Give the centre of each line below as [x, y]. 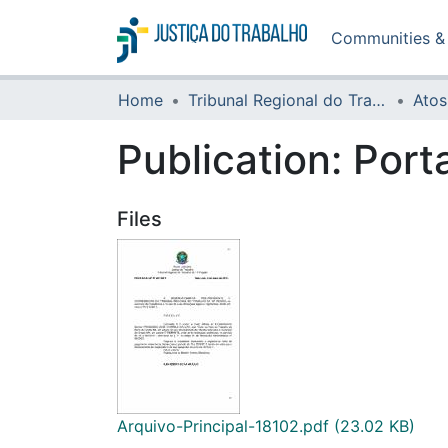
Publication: [235, 159]
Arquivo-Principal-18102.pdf [223, 426]
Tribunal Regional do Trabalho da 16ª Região [378, 100]
